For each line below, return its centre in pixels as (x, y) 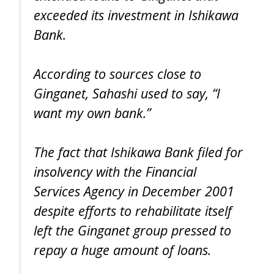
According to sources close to (117, 73)
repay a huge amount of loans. (122, 250)
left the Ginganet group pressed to (132, 231)
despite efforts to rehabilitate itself (133, 211)
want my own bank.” (92, 113)
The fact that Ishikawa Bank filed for (138, 152)
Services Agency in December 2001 (134, 191)
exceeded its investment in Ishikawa (136, 15)
